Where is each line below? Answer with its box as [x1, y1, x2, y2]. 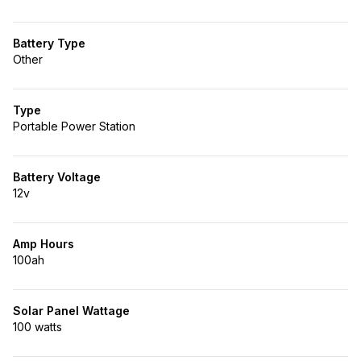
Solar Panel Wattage [13, 304, 130, 317]
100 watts [13, 320, 62, 334]
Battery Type [13, 36, 85, 50]
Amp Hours [13, 237, 74, 251]
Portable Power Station [13, 119, 135, 133]
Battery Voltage [13, 170, 101, 184]
